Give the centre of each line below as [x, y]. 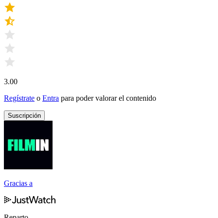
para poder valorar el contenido [109, 98]
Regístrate [19, 98]
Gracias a [18, 183]
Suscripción [24, 115]
